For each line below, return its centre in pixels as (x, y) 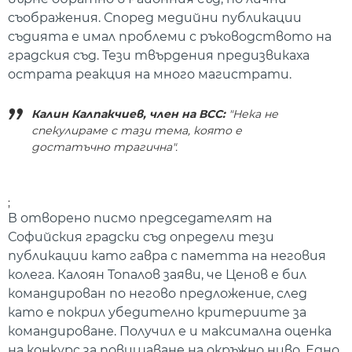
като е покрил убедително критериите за (157, 313)
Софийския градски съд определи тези (141, 237)
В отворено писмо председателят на (140, 218)
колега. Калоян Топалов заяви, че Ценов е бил (157, 275)
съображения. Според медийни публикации (155, 17)
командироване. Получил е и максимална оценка (170, 332)
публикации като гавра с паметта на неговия (167, 256)
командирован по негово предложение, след (158, 294)
